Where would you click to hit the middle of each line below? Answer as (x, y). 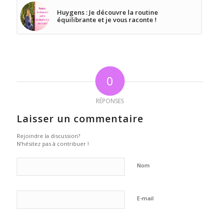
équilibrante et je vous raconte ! (107, 19)
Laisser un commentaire (80, 118)
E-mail (145, 198)
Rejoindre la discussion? (48, 136)
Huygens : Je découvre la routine (107, 12)
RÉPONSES (110, 101)
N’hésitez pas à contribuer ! (53, 143)
